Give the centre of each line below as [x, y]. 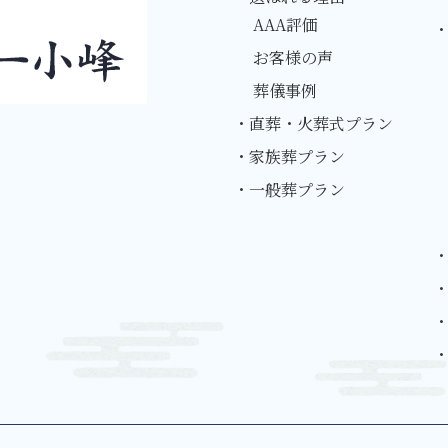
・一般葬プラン [289, 189]
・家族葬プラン [289, 156]
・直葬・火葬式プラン [313, 123]
